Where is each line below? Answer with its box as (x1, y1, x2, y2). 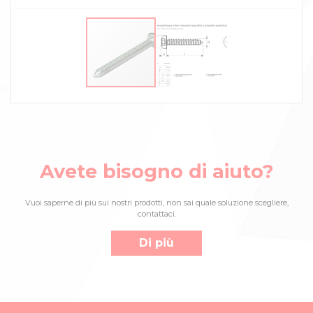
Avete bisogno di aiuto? (40, 159, 273, 183)
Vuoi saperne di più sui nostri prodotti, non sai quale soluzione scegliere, (24, 197, 289, 208)
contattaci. (137, 208, 176, 219)
